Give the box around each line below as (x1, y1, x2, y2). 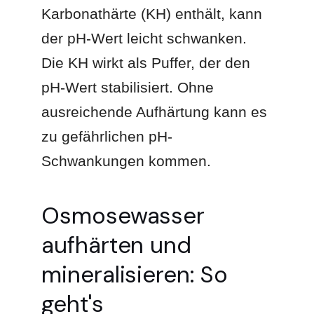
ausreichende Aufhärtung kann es (41, 103, 268, 120)
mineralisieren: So (41, 259, 228, 289)
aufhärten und (41, 229, 191, 260)
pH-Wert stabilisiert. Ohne (41, 78, 214, 95)
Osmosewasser (41, 200, 205, 231)
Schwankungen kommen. (41, 152, 212, 169)
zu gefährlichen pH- (41, 128, 173, 144)
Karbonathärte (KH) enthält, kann (41, 5, 263, 22)
